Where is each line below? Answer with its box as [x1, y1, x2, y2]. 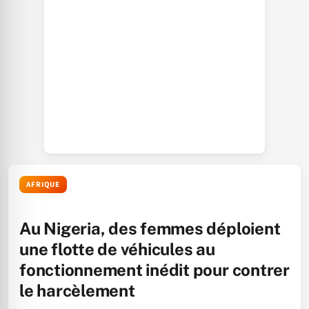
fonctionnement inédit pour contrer [19, 260, 290, 279]
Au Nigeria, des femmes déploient [19, 219, 281, 238]
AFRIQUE [26, 179, 61, 190]
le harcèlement [19, 281, 135, 300]
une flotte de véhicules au [19, 239, 215, 259]
